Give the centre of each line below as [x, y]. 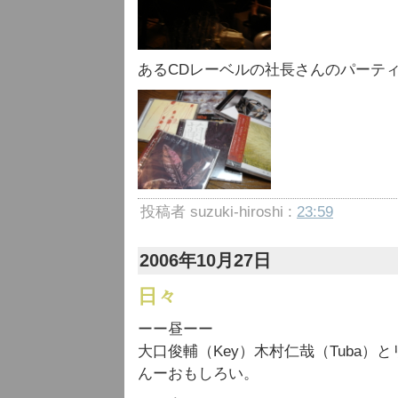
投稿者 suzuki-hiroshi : [219, 212]
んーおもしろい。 [198, 374]
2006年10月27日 [205, 260]
